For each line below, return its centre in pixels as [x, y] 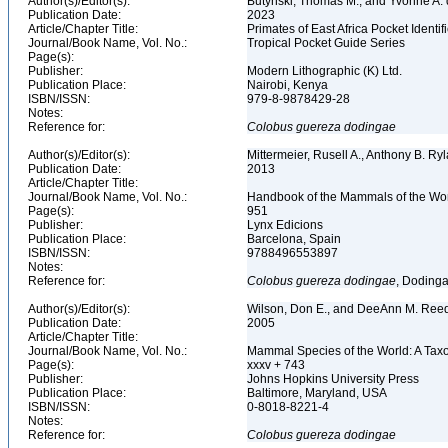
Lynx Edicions [286, 225]
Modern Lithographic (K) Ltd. [326, 71]
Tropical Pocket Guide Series [327, 43]
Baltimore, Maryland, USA [318, 393]
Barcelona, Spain [295, 239]
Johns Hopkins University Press [334, 379]
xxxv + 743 [277, 365]
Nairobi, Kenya [289, 85]
